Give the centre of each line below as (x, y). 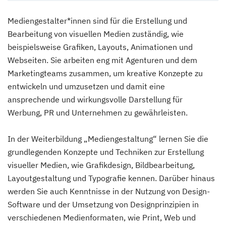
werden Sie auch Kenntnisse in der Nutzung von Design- (109, 191)
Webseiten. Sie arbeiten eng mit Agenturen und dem (102, 60)
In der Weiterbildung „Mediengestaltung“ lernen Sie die (108, 139)
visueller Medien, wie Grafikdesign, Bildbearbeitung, (101, 165)
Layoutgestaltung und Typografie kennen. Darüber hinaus (111, 178)
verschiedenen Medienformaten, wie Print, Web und (102, 217)
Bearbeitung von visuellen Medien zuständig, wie (96, 34)
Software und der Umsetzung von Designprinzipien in (103, 204)
